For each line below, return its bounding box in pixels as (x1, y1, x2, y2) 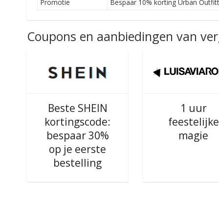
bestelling (53, 156, 102, 170)
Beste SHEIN (47, 101, 108, 115)
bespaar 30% (46, 129, 109, 142)
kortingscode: (44, 115, 111, 129)
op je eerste (49, 142, 107, 156)
